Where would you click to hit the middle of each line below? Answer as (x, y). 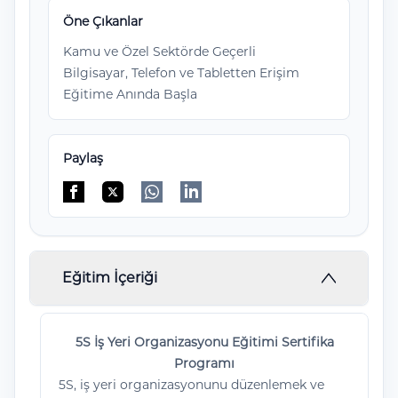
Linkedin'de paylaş (255, 201)
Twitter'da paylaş (171, 201)
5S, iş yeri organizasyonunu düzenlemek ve (191, 385)
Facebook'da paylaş (142, 201)
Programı (204, 363)
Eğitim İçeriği (110, 278)
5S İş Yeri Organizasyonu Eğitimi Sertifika (204, 342)
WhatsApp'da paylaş (223, 201)
